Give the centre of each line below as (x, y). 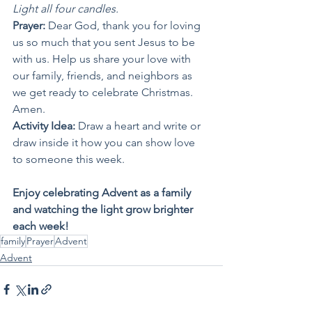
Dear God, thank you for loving (126, 26)
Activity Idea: (45, 126)
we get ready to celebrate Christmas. (104, 93)
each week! (41, 226)
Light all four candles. (65, 9)
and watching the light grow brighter (104, 210)
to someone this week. (69, 159)
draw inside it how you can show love (105, 143)
